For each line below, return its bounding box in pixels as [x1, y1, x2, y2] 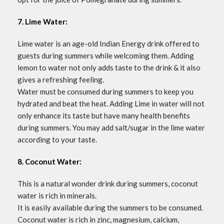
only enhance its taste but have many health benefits [17, 111, 190, 120]
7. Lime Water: [17, 17, 67, 26]
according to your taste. [17, 135, 97, 144]
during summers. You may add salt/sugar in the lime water [17, 123, 205, 132]
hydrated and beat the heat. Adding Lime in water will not [17, 99, 204, 108]
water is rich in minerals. [17, 191, 96, 200]
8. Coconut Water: [17, 157, 81, 166]
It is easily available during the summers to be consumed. [17, 203, 203, 212]
